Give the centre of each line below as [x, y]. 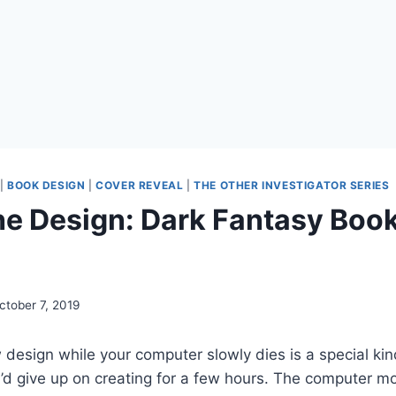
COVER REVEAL [140, 186]
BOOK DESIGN [46, 186]
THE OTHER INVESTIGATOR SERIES [292, 186]
